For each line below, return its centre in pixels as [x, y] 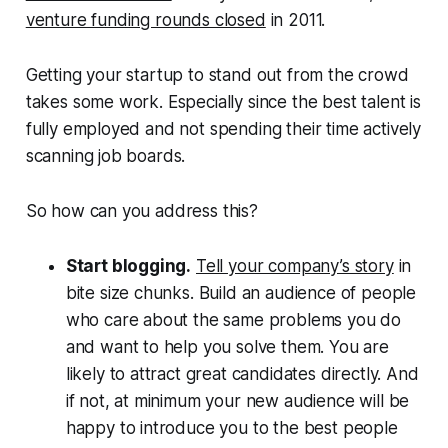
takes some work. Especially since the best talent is [223, 101]
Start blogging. [128, 265]
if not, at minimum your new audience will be [237, 400]
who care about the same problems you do [233, 319]
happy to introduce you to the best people [231, 427]
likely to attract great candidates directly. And [242, 373]
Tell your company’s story [295, 265]
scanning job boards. [105, 155]
